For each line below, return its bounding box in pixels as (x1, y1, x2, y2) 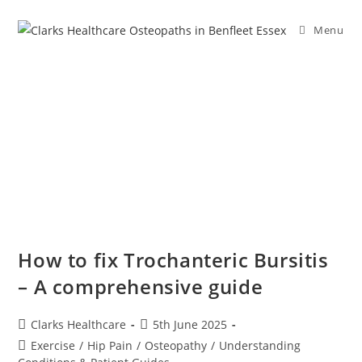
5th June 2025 (153, 317, 228, 333)
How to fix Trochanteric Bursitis (18, 246, 329, 274)
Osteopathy (145, 338, 208, 354)
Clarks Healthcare (31, 317, 127, 333)
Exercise (31, 338, 76, 354)
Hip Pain (87, 338, 133, 354)
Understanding (219, 338, 301, 354)
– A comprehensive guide (18, 273, 263, 301)
